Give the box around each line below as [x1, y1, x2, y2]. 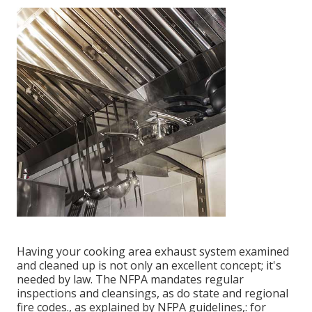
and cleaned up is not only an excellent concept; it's [17, 257, 281, 273]
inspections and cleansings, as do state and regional [17, 285, 288, 301]
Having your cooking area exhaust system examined [17, 243, 289, 259]
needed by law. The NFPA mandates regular [17, 271, 244, 287]
